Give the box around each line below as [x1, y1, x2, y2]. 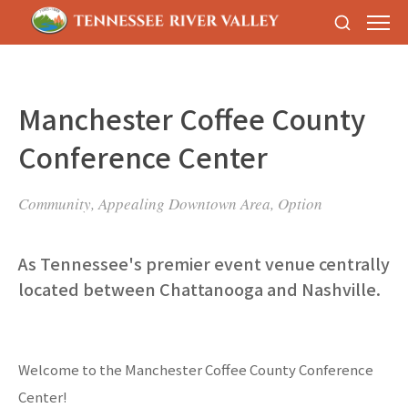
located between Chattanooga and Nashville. [18, 277, 381, 301]
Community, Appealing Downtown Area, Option [18, 193, 322, 214]
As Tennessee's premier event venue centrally [18, 251, 390, 275]
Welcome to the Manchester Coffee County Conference [18, 360, 373, 379]
